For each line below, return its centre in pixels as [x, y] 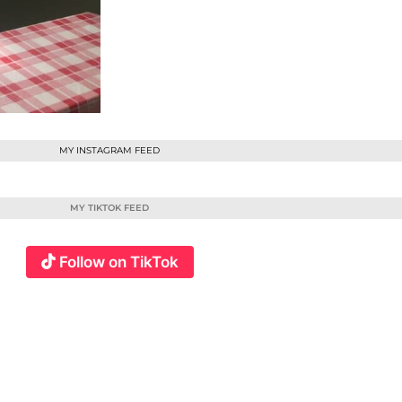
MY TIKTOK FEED [109, 208]
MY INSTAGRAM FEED [109, 150]
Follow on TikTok [118, 262]
